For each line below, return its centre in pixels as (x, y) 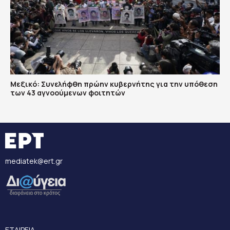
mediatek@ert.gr (34, 161)
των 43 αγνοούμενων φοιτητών (68, 93)
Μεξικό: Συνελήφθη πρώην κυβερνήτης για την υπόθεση (114, 84)
